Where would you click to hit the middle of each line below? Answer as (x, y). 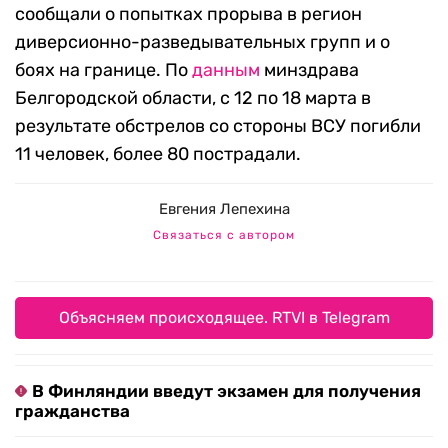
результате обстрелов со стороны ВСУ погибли (218, 126)
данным (226, 70)
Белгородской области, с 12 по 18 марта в (193, 98)
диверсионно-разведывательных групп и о (202, 42)
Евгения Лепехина (224, 209)
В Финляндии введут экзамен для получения (226, 391)
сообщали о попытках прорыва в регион (188, 14)
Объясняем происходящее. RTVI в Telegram (224, 318)
